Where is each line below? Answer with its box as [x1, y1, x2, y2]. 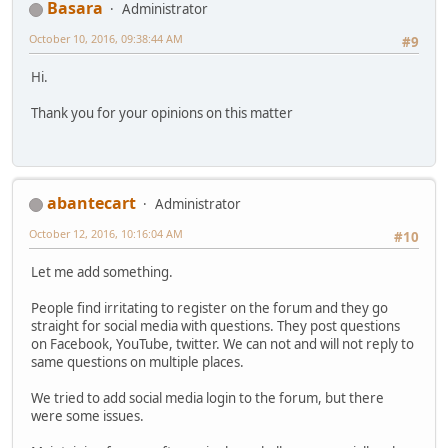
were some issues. [31, 406, 144, 425]
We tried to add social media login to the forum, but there [31, 388, 384, 407]
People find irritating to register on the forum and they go [31, 298, 388, 317]
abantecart [47, 192, 136, 215]
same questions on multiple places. [31, 352, 244, 371]
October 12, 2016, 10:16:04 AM [29, 226, 183, 242]
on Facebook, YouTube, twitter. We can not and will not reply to [31, 334, 414, 353]
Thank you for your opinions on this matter [31, 103, 293, 122]
